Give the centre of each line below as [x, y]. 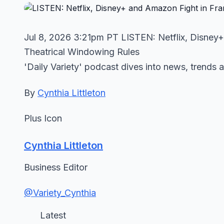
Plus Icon [43, 118]
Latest [53, 215]
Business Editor [56, 167]
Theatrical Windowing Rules [82, 52]
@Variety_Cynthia [60, 193]
